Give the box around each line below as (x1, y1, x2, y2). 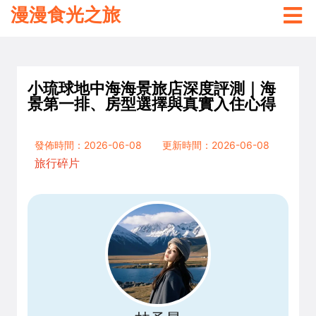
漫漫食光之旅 (11, 4, 121, 25)
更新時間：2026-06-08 (162, 139, 269, 151)
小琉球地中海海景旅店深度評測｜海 (28, 77, 276, 99)
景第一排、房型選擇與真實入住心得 (28, 92, 276, 114)
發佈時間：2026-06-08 (35, 139, 142, 151)
